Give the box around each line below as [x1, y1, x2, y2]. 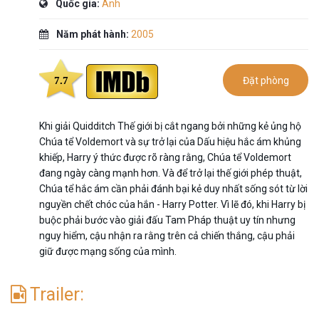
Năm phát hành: [54, 28, 131, 40]
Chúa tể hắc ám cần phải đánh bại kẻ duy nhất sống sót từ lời [39, 182, 308, 194]
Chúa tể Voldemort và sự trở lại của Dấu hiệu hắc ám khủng [39, 135, 301, 147]
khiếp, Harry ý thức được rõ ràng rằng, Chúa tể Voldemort [39, 151, 291, 163]
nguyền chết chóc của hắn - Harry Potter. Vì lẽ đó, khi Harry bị [39, 198, 305, 210]
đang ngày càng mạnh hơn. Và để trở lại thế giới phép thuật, [39, 167, 302, 179]
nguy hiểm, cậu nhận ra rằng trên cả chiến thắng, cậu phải [39, 229, 295, 241]
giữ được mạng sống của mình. [39, 245, 177, 257]
